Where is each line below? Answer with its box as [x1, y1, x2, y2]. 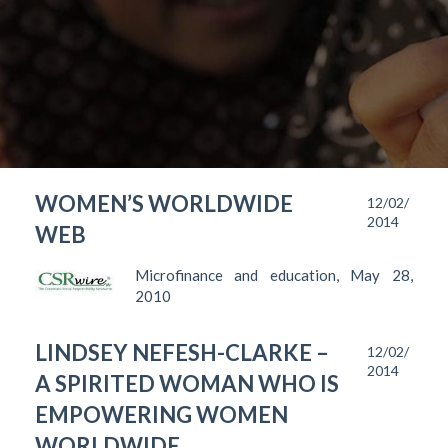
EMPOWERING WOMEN [35, 401, 288, 428]
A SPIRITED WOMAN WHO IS [35, 370, 339, 397]
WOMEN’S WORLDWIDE [35, 190, 293, 217]
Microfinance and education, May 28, [134, 266, 413, 284]
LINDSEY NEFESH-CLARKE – [35, 339, 329, 366]
